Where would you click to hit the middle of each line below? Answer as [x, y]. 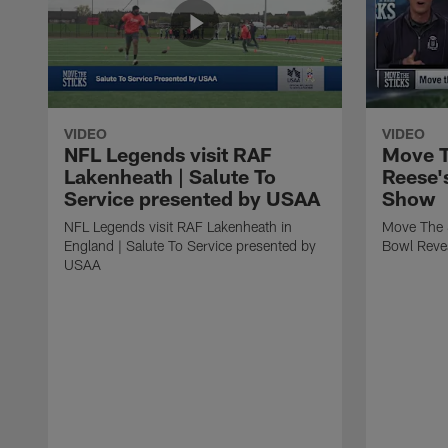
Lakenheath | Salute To [170, 175]
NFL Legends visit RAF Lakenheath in [178, 226]
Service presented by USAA [192, 197]
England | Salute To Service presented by [190, 245]
